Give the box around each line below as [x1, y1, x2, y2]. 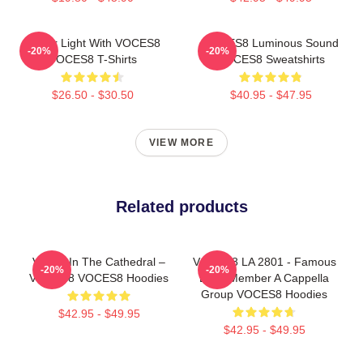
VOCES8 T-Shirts [48, 53, 137, 66]
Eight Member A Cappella [199, 271, 329, 284]
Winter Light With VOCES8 [24, 36, 160, 49]
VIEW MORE [149, 137, 214, 148]
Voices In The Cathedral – [32, 255, 165, 268]
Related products [115, 198, 248, 216]
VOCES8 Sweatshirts [216, 53, 325, 66]
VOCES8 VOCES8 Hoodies [29, 271, 169, 284]
